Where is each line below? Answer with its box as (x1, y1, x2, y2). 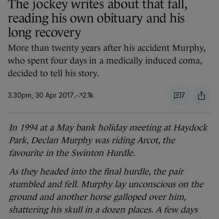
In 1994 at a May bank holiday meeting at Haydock (9, 123, 207, 133)
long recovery (8, 25, 81, 40)
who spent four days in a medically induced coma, (8, 56, 202, 66)
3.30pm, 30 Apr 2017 (8, 91, 74, 100)
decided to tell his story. (8, 68, 100, 79)
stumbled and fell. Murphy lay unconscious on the (9, 179, 203, 190)
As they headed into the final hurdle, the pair (9, 167, 183, 177)
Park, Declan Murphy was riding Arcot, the (9, 135, 175, 146)
